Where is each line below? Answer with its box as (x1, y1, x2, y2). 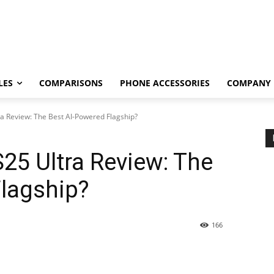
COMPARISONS (39, 77, 103, 89)
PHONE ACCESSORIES (120, 77, 210, 89)
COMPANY (227, 77, 271, 89)
